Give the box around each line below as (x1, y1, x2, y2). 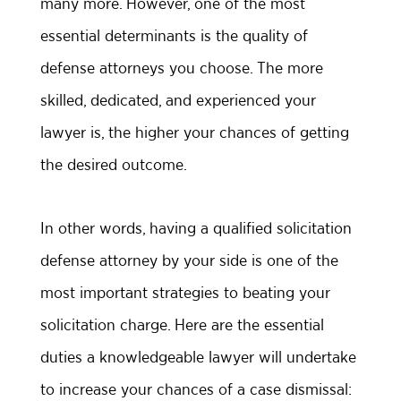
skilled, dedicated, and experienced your (40, 90, 316, 109)
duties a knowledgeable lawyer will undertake (40, 347, 356, 366)
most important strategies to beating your (40, 283, 330, 302)
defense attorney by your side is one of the (40, 251, 338, 269)
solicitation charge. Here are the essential (40, 315, 324, 334)
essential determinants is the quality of (40, 26, 308, 45)
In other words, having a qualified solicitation (40, 218, 352, 237)
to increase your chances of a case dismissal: (40, 380, 352, 398)
